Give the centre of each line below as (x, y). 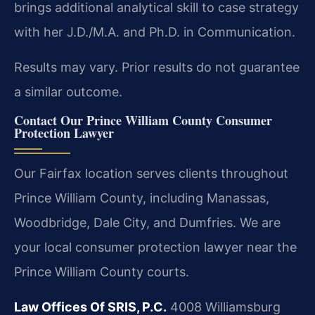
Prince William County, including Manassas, (142, 198)
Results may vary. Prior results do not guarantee (157, 67)
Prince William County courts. (102, 272)
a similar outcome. (68, 91)
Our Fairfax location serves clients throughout (151, 174)
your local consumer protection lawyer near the (155, 247)
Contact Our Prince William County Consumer (143, 121)
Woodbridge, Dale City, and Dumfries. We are (147, 223)
